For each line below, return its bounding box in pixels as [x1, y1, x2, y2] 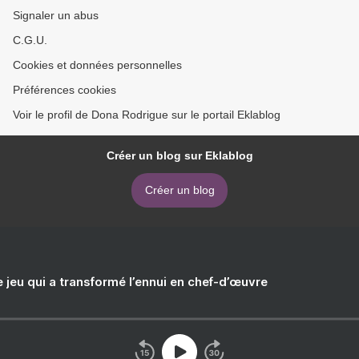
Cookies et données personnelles [13, 58, 182, 72]
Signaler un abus [13, 9, 99, 22]
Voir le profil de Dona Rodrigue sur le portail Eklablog [13, 108, 280, 122]
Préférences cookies [13, 83, 116, 97]
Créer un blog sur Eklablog [106, 149, 253, 163]
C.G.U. [13, 34, 47, 47]
